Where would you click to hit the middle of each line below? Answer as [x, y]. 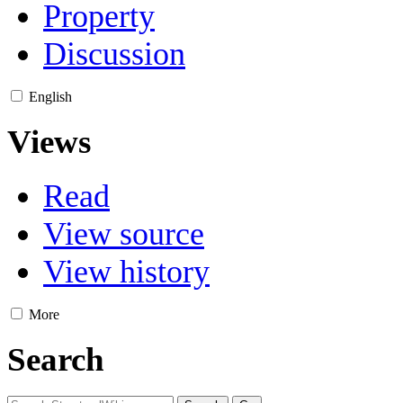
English [50, 96]
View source [124, 234]
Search [56, 359]
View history [126, 272]
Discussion [114, 54]
